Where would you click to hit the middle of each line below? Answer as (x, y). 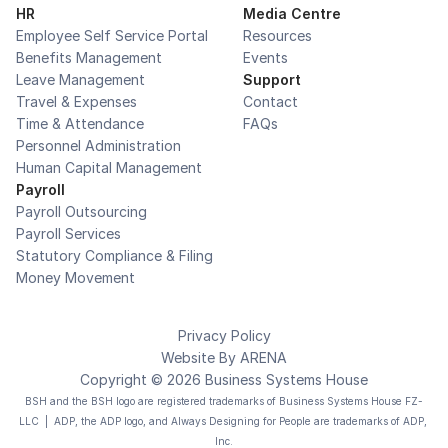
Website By (200, 357)
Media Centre (292, 13)
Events (265, 57)
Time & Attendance (80, 123)
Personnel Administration (98, 145)
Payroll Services (68, 233)
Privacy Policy (224, 335)
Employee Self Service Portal (112, 35)
